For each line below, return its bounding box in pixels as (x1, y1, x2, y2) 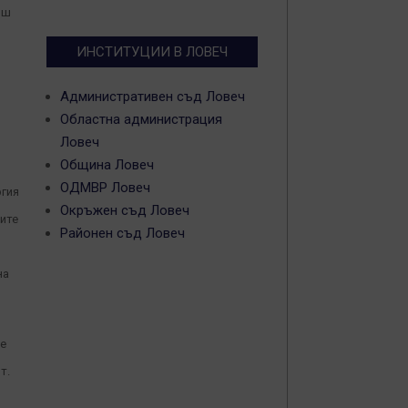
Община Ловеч (60, 157, 154, 173)
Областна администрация (60, 111, 222, 127)
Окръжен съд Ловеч (60, 202, 189, 219)
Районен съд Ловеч (60, 225, 185, 241)
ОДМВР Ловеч (60, 179, 150, 196)
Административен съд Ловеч (60, 88, 245, 105)
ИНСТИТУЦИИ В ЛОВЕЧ (76, 44, 228, 60)
